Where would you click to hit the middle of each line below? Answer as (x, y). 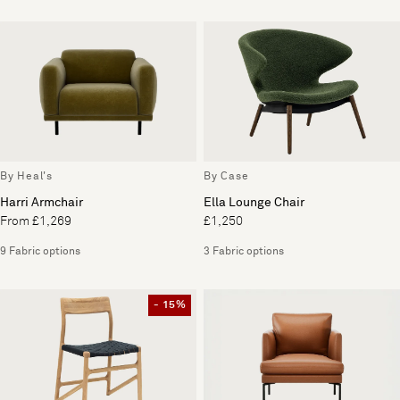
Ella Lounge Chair (254, 203)
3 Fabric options (244, 252)
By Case (226, 177)
